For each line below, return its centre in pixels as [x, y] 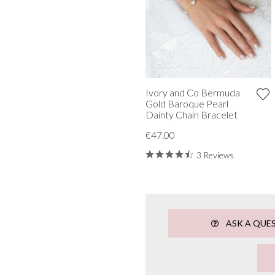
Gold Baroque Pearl [187, 103]
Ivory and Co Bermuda [192, 92]
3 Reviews [215, 155]
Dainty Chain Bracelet [191, 114]
